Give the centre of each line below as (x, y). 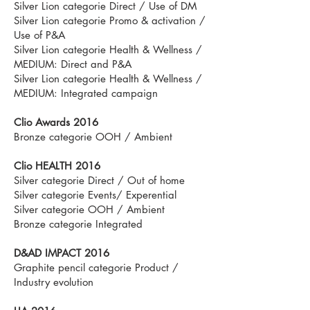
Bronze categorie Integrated (78, 224)
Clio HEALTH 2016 (57, 166)
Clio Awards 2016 (56, 122)
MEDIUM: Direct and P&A (73, 64)
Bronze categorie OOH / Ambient (93, 137)
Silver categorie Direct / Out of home (99, 180)
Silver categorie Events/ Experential (95, 195)
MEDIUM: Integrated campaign (86, 93)
